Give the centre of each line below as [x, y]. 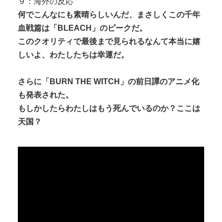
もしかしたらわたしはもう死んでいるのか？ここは [109, 109]
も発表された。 [46, 95]
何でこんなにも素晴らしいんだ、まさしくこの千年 [109, 15]
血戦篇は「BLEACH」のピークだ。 [83, 28]
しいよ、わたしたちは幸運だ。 [73, 55]
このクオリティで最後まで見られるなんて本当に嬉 [109, 42]
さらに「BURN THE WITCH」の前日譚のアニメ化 [109, 82]
